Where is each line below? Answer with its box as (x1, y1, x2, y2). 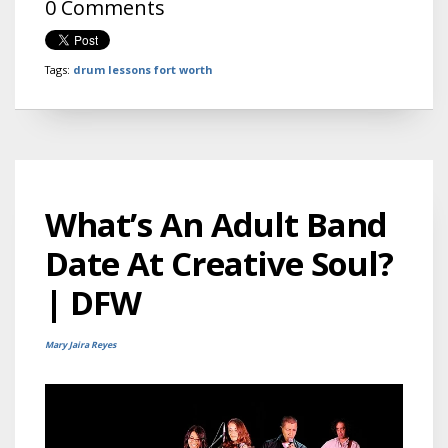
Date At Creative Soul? (45, 240, 393, 286)
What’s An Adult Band (45, 201, 387, 247)
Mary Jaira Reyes (45, 338, 116, 351)
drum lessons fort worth (73, 61, 212, 77)
